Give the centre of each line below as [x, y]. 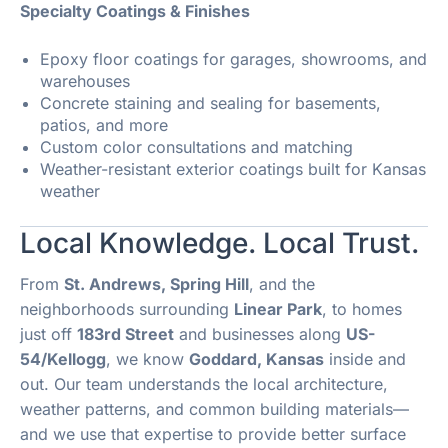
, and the [282, 284]
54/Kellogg [63, 359]
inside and [365, 359]
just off [48, 334]
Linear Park [278, 309]
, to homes [362, 309]
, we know [147, 359]
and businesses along [260, 334]
